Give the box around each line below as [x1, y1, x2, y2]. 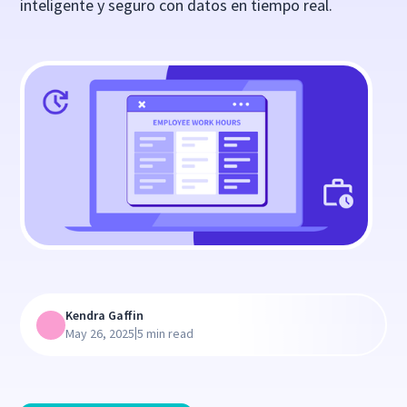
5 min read [137, 325, 194, 342]
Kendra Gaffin [65, 307, 144, 324]
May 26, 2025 [65, 325, 135, 342]
